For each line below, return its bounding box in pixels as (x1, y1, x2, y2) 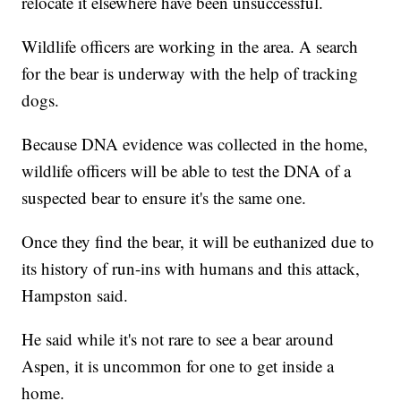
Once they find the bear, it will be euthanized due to (21, 230, 375, 253)
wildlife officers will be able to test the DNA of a (21, 159, 352, 183)
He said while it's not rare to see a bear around (21, 328, 335, 351)
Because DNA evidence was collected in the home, (21, 132, 369, 156)
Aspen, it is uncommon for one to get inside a (21, 354, 335, 378)
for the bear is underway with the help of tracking (21, 62, 359, 85)
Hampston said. (21, 284, 129, 307)
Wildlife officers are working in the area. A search (21, 35, 359, 58)
